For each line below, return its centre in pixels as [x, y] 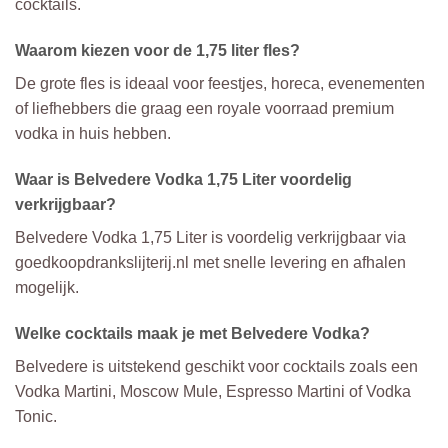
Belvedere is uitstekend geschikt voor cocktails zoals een [216, 366]
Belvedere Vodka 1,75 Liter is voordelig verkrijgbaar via [210, 238]
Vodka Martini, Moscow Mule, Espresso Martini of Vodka [213, 391]
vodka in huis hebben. [93, 134]
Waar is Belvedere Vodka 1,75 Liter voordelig [183, 180]
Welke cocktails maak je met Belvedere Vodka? [192, 333]
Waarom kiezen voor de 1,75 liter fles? [157, 51]
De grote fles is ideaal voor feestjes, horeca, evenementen [220, 84]
